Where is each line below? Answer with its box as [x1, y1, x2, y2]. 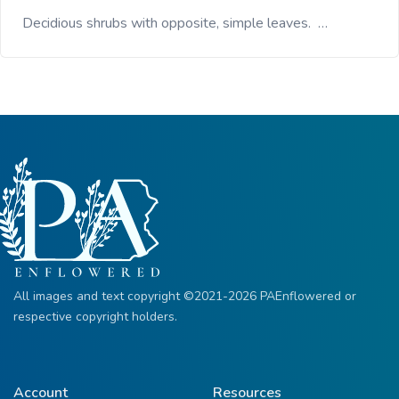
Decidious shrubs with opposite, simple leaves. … [22, 12, 328, 33]
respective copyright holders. [13, 307, 177, 325]
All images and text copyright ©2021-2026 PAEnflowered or [13, 287, 356, 305]
